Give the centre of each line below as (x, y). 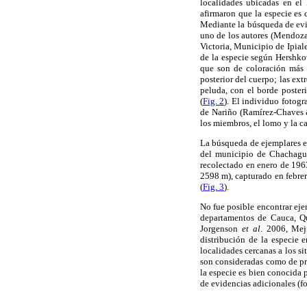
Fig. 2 (214, 101)
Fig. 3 (213, 186)
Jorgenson (221, 229)
